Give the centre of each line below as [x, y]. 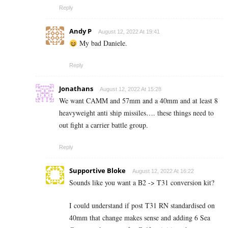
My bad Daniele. [102, 43]
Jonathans [76, 89]
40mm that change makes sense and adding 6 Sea [140, 218]
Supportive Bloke [97, 171]
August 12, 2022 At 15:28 [131, 89]
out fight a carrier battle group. [104, 125]
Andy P [80, 31]
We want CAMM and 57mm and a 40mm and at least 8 [138, 101]
